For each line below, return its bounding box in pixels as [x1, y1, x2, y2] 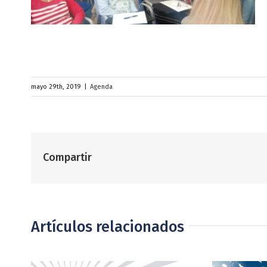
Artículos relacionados [31, 218, 184, 236]
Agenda [90, 82, 113, 91]
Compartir [43, 150, 92, 164]
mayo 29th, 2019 [31, 82, 81, 91]
